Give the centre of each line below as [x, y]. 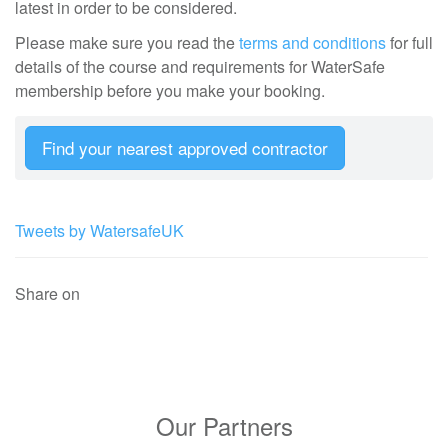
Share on [47, 293]
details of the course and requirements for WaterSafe [200, 66]
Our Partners [224, 425]
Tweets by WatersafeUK [99, 230]
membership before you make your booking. [170, 90]
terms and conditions [312, 42]
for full [409, 42]
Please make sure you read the [127, 42]
